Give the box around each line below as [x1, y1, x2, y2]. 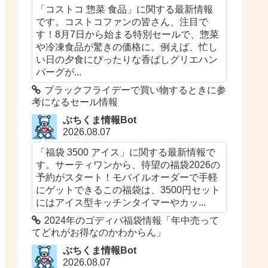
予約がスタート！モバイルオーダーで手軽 [36, 171, 218, 182]
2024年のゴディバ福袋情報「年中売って [44, 215, 220, 226]
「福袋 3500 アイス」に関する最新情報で [36, 146, 216, 157]
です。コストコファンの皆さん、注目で [36, 16, 209, 27]
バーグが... [36, 66, 82, 77]
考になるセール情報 [32, 96, 118, 107]
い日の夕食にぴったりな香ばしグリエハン [36, 53, 218, 65]
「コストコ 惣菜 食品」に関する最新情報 [36, 3, 214, 14]
